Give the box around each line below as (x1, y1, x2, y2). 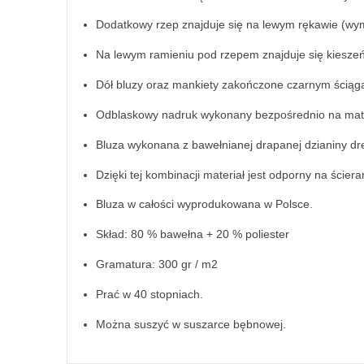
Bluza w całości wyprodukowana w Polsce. (96, 197, 313, 211)
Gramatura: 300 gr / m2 (96, 258, 218, 271)
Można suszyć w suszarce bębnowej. (96, 317, 286, 331)
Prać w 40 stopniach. (96, 287, 203, 301)
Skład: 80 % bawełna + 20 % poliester (96, 227, 289, 241)
